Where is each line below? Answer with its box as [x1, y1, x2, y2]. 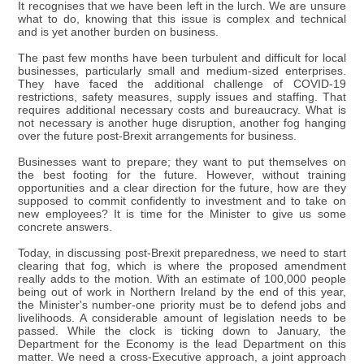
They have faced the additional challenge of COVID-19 [18, 77, 346, 90]
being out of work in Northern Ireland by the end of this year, [18, 285, 346, 298]
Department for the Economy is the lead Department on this [18, 337, 346, 350]
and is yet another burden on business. [18, 25, 219, 38]
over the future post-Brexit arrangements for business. [18, 129, 297, 142]
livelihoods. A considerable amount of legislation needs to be [18, 311, 346, 324]
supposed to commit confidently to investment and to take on [18, 194, 346, 207]
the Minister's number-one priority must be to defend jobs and [18, 298, 346, 311]
